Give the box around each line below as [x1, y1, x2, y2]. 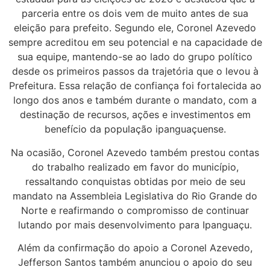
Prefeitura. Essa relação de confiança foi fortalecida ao [8, 80, 262, 92]
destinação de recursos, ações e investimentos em [19, 108, 251, 121]
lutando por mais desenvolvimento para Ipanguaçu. [18, 218, 252, 231]
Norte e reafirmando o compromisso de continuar [21, 204, 249, 216]
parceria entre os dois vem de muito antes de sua [22, 7, 248, 20]
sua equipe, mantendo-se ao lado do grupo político [17, 51, 253, 63]
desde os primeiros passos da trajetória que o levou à [11, 65, 259, 78]
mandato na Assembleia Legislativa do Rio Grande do [13, 189, 257, 202]
